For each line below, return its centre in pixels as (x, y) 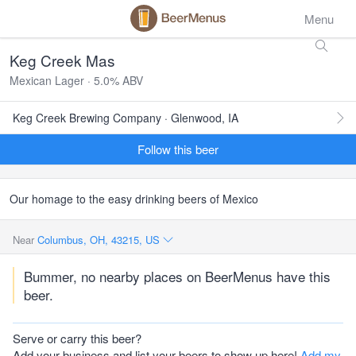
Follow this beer (178, 149)
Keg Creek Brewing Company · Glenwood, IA (126, 118)
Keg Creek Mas (62, 60)
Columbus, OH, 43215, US (100, 240)
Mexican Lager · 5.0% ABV (76, 80)
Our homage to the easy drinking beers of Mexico (134, 199)
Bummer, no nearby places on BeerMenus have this (177, 276)
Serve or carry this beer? (77, 338)
